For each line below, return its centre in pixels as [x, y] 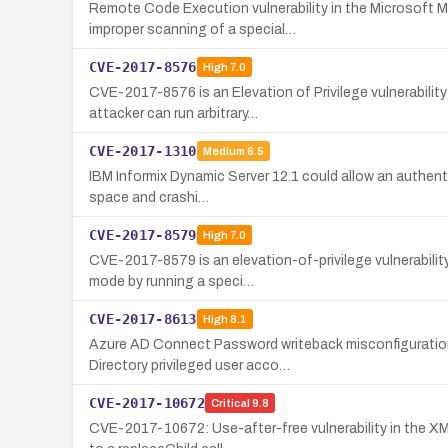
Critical [230, 403]
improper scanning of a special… [192, 29]
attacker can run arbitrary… [173, 113]
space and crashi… [149, 197]
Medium [223, 151]
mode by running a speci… [171, 281]
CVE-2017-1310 [143, 150]
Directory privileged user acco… [189, 365]
